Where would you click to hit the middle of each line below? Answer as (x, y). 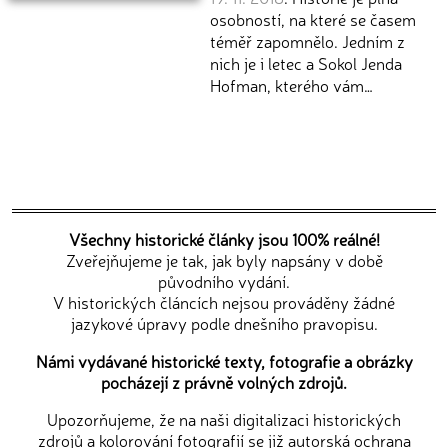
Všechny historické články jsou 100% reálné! (224, 239)
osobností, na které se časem (313, 19)
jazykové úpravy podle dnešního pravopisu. (224, 323)
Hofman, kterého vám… (291, 85)
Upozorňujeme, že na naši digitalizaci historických (224, 419)
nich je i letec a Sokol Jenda (306, 63)
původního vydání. (224, 281)
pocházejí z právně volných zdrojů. (224, 381)
